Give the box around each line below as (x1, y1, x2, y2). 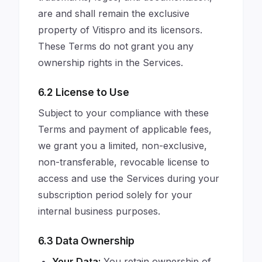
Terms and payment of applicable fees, (38, 123, 212, 135)
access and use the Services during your (38, 173, 219, 184)
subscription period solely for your (38, 189, 192, 201)
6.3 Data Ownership (38, 235, 135, 247)
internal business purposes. (38, 205, 160, 217)
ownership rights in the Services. (38, 57, 183, 68)
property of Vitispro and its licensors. (38, 24, 202, 36)
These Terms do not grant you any (38, 40, 194, 52)
